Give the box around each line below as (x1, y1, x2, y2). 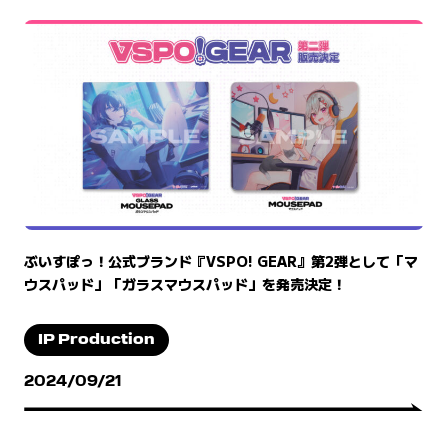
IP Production (38, 333, 155, 349)
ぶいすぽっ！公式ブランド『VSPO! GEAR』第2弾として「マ (24, 251, 418, 272)
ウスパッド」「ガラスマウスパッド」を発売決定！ (24, 274, 346, 295)
